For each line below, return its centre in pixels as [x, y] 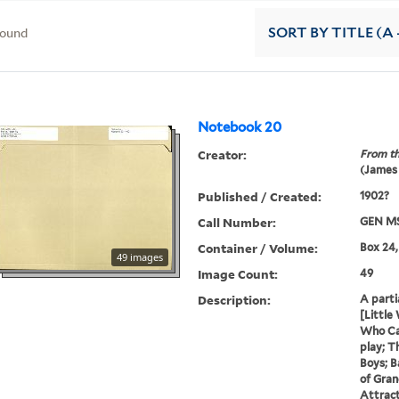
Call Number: [237, 223]
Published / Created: [260, 197]
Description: [235, 300]
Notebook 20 [240, 128]
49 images [140, 257]
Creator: [223, 155]
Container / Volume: [258, 248]
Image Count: [238, 274]
